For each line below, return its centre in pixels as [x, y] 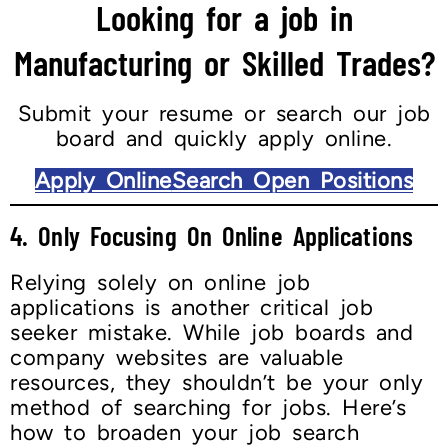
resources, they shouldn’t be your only [216, 383]
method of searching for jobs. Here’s [208, 408]
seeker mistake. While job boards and [211, 333]
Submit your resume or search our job [224, 114]
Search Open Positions [292, 181]
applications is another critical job [191, 308]
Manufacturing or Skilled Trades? [224, 62]
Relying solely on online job [160, 283]
